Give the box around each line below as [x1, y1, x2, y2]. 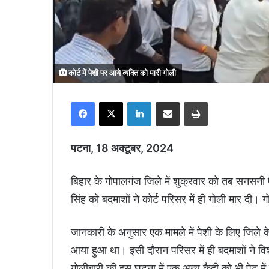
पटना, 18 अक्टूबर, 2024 [71, 142, 174, 155]
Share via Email [179, 96, 202, 107]
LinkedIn [151, 96, 186, 107]
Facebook [94, 96, 134, 107]
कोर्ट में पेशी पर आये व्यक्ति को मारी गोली [67, 68, 176, 78]
